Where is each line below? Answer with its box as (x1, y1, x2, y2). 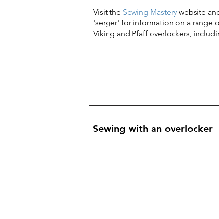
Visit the (93, 7, 123, 17)
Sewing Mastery (123, 7, 177, 17)
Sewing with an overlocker (93, 123, 213, 134)
